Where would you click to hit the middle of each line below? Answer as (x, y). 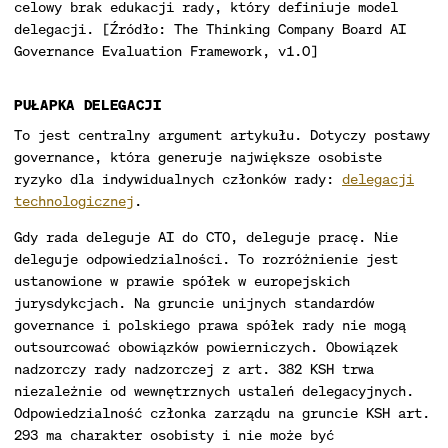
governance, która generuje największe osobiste (198, 156)
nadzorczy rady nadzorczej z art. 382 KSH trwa (194, 368)
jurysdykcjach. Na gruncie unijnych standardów (194, 302)
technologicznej (74, 200)
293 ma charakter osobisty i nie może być (174, 434)
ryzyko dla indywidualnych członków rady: (178, 178)
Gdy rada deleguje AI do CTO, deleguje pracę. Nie (206, 236)
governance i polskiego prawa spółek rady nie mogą (210, 324)
